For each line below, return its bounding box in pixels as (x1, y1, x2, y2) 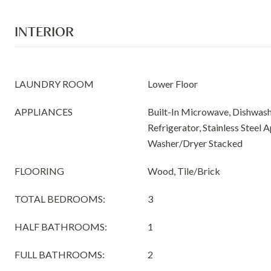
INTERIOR (15, 23, 74, 40)
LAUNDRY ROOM (15, 78, 94, 90)
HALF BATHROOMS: (15, 221, 107, 232)
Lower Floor (148, 78, 198, 90)
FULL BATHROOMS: (15, 249, 105, 260)
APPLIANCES (15, 106, 73, 117)
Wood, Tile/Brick (148, 165, 220, 177)
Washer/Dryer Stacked (148, 137, 243, 149)
